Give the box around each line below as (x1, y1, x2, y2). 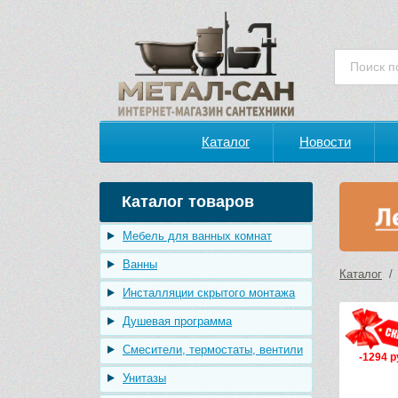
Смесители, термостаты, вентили (123, 343, 303, 356)
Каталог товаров (122, 193, 254, 211)
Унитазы (123, 371, 166, 385)
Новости (299, 134, 351, 149)
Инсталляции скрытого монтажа (123, 286, 295, 299)
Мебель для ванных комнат (123, 229, 272, 243)
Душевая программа (123, 314, 232, 328)
